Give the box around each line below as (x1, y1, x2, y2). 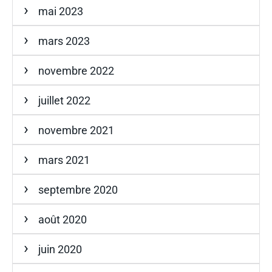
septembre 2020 (38, 183, 118, 196)
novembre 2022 (38, 64, 114, 77)
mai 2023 (38, 4, 83, 18)
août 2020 (38, 212, 87, 226)
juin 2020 (38, 242, 82, 256)
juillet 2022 (38, 93, 90, 107)
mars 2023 (38, 34, 90, 47)
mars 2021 (38, 153, 90, 166)
